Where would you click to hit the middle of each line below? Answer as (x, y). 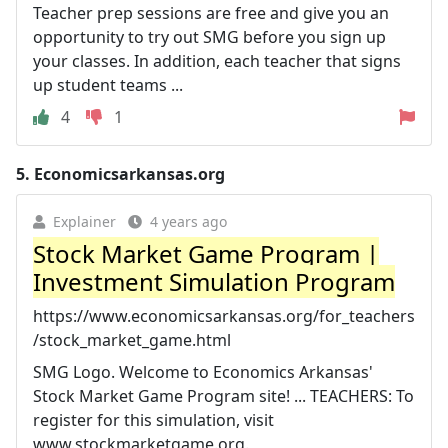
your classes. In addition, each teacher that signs (217, 60)
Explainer (84, 221)
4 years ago (188, 221)
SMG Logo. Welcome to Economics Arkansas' (203, 371)
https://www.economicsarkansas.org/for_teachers (224, 315)
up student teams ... (108, 84)
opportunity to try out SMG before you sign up (209, 36)
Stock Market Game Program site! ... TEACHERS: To (223, 395)
